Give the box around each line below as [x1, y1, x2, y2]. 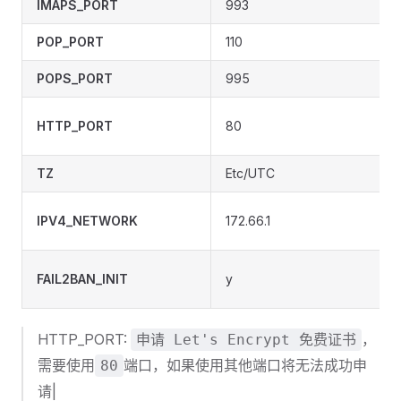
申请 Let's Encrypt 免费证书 [136, 331, 356, 348]
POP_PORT [37, 34, 104, 49]
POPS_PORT [37, 71, 113, 86]
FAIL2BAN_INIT [37, 271, 128, 286]
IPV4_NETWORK [37, 213, 138, 228]
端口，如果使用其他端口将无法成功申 [124, 356, 367, 374]
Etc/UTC [226, 166, 275, 181]
